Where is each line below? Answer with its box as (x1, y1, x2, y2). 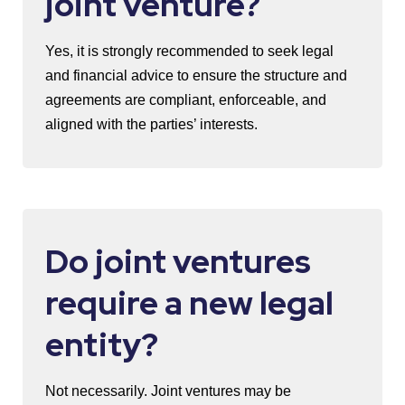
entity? (45, 323, 158, 366)
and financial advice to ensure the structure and (45, 68, 347, 83)
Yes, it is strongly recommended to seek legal (45, 43, 334, 59)
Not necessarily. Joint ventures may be (45, 383, 291, 399)
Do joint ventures (45, 240, 311, 283)
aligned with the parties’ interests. (45, 117, 258, 132)
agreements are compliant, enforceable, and (45, 92, 326, 108)
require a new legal (45, 281, 334, 325)
